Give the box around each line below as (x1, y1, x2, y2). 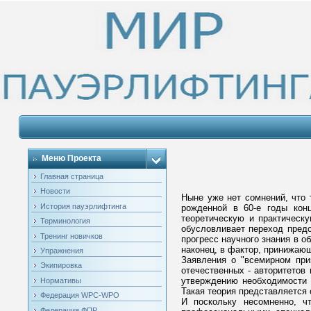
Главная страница (40, 172, 103, 180)
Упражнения (40, 246, 83, 255)
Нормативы (40, 276, 81, 285)
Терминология (40, 217, 90, 226)
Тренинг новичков (40, 231, 103, 240)
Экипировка (40, 261, 82, 270)
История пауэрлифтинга (40, 201, 126, 210)
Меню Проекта (41, 153, 101, 163)
